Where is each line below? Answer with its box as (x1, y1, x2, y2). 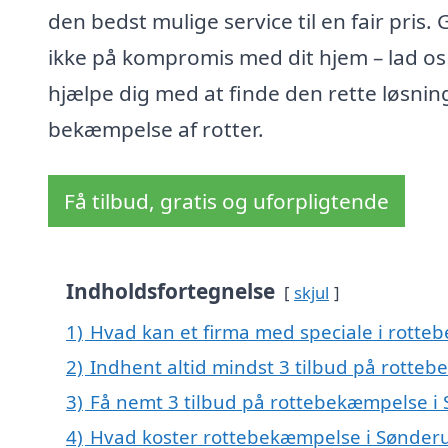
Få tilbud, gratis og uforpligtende (64, 187, 389, 216)
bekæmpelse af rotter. (48, 115, 264, 144)
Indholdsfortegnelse (66, 277, 275, 306)
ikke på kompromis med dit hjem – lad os (48, 43, 446, 72)
